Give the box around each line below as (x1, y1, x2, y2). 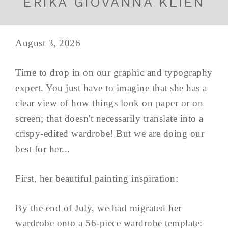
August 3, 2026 (15, 38, 80, 49)
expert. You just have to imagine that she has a (15, 82, 207, 94)
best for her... (15, 144, 70, 155)
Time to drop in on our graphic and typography (15, 67, 213, 78)
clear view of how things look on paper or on (15, 98, 203, 109)
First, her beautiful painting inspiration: (15, 173, 178, 184)
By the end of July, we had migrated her (15, 203, 182, 214)
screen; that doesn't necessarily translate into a (15, 113, 204, 124)
